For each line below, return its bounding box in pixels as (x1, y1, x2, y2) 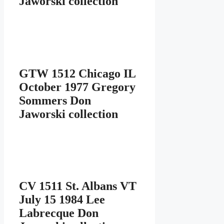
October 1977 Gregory (19, 80, 135, 93)
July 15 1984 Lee (19, 193, 105, 206)
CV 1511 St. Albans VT (19, 179, 136, 193)
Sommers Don (19, 93, 91, 107)
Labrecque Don (19, 206, 98, 220)
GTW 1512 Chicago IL (19, 66, 135, 80)
